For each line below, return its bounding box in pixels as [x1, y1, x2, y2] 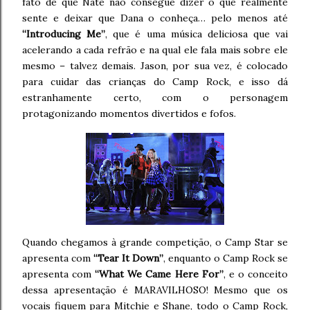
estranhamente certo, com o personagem [22, 91, 288, 104]
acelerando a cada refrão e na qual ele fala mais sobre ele [22, 43, 288, 56]
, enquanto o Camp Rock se [163, 251, 288, 264]
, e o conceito [223, 267, 289, 280]
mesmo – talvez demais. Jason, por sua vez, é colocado [22, 59, 288, 72]
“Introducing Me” [22, 27, 106, 40]
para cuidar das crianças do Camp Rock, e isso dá [22, 75, 288, 88]
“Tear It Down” [93, 251, 163, 264]
